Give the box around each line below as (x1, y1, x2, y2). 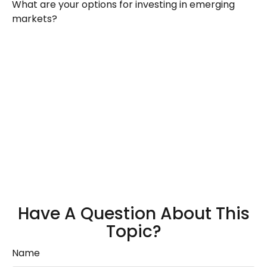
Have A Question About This (17, 202, 250, 225)
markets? (12, 12, 57, 26)
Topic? (105, 220, 162, 243)
